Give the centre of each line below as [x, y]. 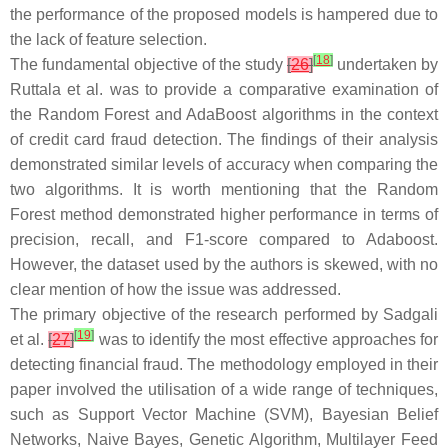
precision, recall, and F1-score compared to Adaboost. [224, 239]
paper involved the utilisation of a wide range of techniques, [224, 389]
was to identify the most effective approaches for [266, 339]
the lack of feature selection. [108, 39]
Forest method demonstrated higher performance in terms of [224, 214]
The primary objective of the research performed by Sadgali [224, 314]
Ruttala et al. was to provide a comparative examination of [224, 89]
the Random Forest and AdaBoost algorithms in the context [224, 114]
